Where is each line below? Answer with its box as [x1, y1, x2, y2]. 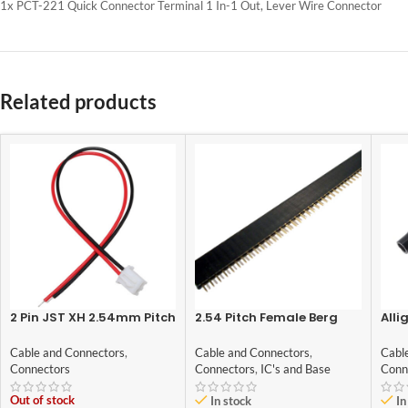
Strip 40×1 [195, 325, 260, 343]
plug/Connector [10, 325, 113, 343]
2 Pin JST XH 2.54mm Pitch [10, 309, 176, 327]
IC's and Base [260, 362, 331, 377]
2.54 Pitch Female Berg [195, 309, 339, 327]
